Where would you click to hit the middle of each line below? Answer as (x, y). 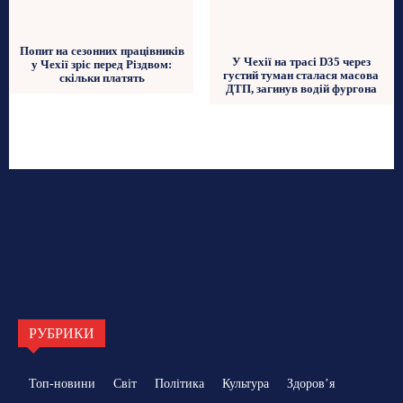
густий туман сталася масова (301, 75)
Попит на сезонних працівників (102, 51)
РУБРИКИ (62, 333)
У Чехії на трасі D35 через (301, 61)
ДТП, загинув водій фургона (301, 88)
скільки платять (102, 78)
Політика (179, 383)
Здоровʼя (311, 383)
